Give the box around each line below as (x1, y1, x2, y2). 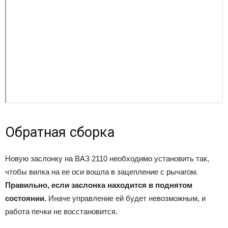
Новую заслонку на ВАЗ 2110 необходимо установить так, (5, 154, 209, 163)
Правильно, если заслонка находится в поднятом (5, 181, 192, 190)
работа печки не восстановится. (5, 207, 118, 216)
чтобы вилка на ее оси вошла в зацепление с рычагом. (5, 167, 198, 177)
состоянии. (5, 194, 46, 203)
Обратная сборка (5, 124, 115, 141)
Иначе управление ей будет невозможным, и (46, 194, 206, 203)
